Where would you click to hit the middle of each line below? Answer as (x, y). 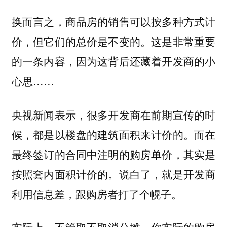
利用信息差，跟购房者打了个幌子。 (97, 193)
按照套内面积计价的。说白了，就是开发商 (113, 174)
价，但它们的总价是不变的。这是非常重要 (113, 41)
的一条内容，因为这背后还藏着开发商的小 (113, 61)
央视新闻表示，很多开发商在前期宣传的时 (113, 114)
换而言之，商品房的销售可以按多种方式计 (113, 22)
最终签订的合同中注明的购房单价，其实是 (113, 154)
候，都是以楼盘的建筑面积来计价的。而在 (113, 134)
